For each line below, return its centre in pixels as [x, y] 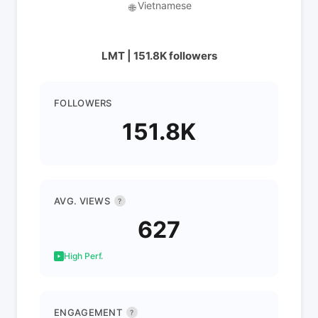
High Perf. [83, 256]
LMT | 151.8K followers [159, 56]
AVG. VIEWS [82, 201]
